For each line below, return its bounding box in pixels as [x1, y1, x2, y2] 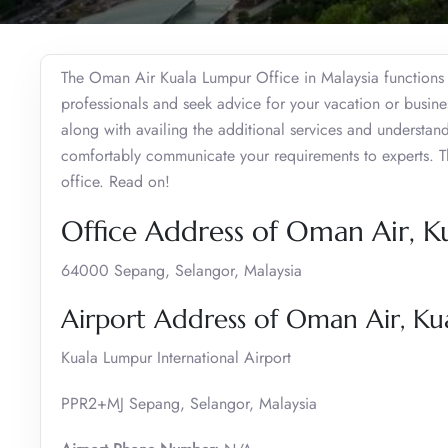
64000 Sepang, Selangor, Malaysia [61, 258, 302, 282]
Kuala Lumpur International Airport [61, 345, 291, 369]
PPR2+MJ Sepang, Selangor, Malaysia [61, 391, 317, 415]
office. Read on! [61, 169, 170, 193]
